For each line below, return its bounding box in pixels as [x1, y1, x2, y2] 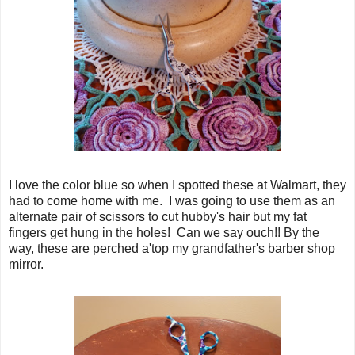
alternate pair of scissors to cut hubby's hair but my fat [9, 209, 307, 223]
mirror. [9, 257, 44, 271]
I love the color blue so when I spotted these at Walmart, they [9, 177, 346, 192]
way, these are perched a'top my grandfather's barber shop [9, 241, 335, 255]
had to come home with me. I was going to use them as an [9, 193, 335, 208]
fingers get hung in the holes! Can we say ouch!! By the [9, 225, 319, 239]
